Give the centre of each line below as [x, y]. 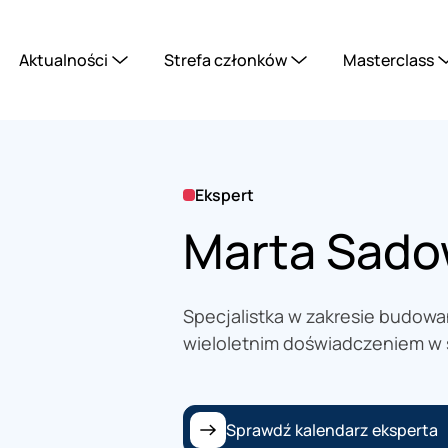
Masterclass [388, 60]
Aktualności [63, 60]
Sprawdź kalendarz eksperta [331, 429]
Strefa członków [225, 60]
